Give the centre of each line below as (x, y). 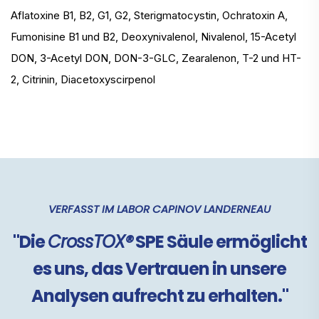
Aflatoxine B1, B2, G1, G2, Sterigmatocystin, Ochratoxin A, (149, 16)
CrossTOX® (90, 242)
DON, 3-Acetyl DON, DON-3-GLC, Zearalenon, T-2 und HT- (156, 58)
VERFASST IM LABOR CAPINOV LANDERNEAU (159, 209)
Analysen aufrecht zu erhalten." (159, 296)
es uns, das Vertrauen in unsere (159, 269)
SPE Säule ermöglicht (219, 242)
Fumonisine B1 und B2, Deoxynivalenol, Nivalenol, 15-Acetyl (153, 37)
